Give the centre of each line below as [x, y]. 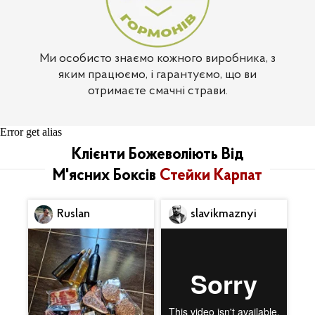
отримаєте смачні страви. [157, 91]
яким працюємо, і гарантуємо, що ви [157, 75]
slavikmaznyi [224, 214]
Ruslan [73, 214]
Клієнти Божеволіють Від [157, 155]
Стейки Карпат [211, 176]
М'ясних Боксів [106, 176]
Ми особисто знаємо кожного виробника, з [157, 58]
